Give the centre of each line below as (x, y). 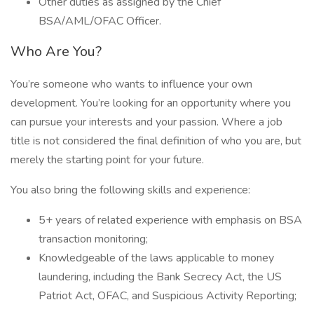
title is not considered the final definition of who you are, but (156, 141)
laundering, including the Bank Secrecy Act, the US (160, 277)
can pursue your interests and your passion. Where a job (146, 122)
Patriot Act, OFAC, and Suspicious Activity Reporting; (168, 296)
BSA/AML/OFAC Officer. (100, 21)
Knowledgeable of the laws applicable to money (156, 258)
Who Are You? (56, 52)
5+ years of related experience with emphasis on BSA (170, 220)
